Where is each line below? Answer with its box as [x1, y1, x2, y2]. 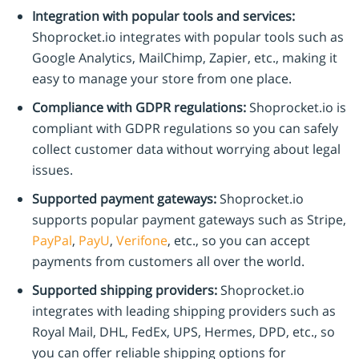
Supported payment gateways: [32, 190, 216, 208]
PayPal [32, 232, 72, 250]
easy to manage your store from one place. [32, 70, 292, 88]
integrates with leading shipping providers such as [32, 302, 336, 321]
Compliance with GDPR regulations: [32, 99, 246, 117]
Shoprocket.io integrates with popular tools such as [32, 28, 344, 46]
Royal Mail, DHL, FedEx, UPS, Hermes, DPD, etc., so [32, 323, 335, 341]
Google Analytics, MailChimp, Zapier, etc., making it [32, 49, 337, 67]
